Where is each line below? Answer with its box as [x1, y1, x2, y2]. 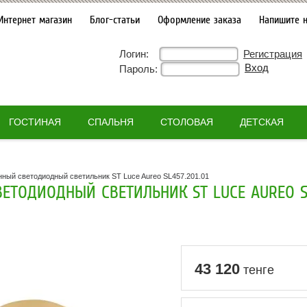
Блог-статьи [89, 14, 140, 26]
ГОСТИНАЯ [8, 116, 61, 127]
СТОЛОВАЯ [160, 116, 213, 127]
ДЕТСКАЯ [239, 116, 284, 127]
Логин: [119, 48, 149, 60]
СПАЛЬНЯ [87, 116, 134, 127]
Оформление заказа [157, 14, 241, 26]
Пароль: [119, 63, 158, 75]
